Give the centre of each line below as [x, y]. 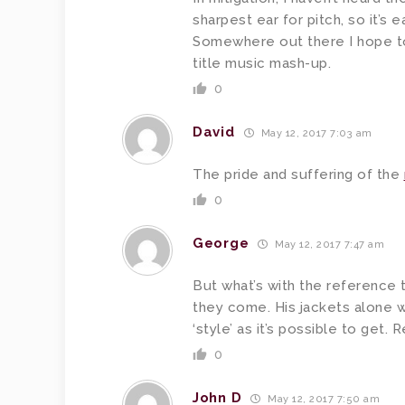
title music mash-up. [262, 63]
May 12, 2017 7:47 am [328, 244]
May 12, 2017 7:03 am [315, 133]
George [221, 243]
